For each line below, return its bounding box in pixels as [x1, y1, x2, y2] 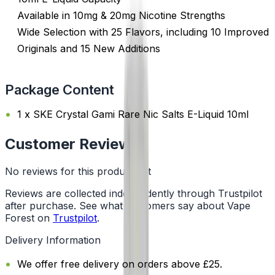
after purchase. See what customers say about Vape [5, 199, 250, 212]
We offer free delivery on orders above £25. [17, 258, 222, 271]
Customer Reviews [5, 135, 139, 153]
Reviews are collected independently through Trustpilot [5, 187, 262, 200]
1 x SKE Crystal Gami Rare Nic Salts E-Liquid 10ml [17, 108, 249, 121]
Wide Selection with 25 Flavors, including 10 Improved [17, 25, 269, 38]
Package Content [5, 81, 114, 98]
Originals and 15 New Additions [17, 42, 160, 55]
